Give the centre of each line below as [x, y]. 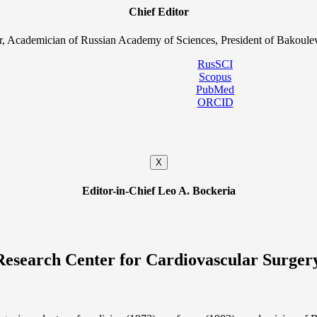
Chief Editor [158, 12]
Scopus [215, 76]
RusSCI [215, 64]
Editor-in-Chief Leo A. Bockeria [158, 191]
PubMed [215, 89]
